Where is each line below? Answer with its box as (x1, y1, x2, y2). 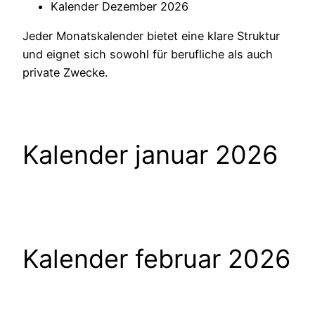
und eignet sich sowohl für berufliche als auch (22, 47, 273, 62)
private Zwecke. (22, 65, 108, 80)
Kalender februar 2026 (22, 243, 290, 274)
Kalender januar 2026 (22, 139, 278, 170)
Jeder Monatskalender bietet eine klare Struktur (22, 29, 280, 44)
